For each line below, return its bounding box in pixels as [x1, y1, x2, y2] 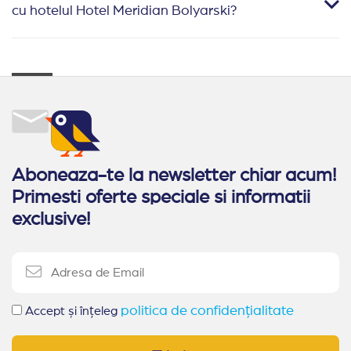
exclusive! [12, 209, 90, 229]
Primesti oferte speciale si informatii [12, 187, 310, 207]
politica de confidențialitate [121, 303, 294, 318]
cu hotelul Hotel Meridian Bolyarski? [12, 3, 237, 18]
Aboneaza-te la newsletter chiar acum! [12, 165, 336, 185]
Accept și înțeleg [25, 304, 121, 317]
